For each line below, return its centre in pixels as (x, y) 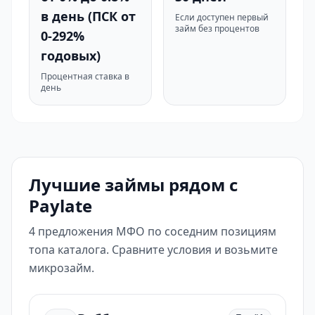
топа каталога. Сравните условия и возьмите (153, 250)
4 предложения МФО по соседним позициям (153, 231)
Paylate (60, 206)
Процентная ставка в (85, 76)
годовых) (71, 56)
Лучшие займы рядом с (133, 185)
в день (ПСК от (88, 16)
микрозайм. (62, 268)
